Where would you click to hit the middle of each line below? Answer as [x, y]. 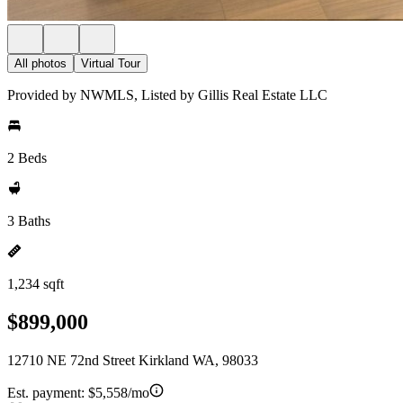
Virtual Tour [111, 63]
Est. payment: [48, 392]
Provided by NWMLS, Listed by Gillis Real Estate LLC [167, 95]
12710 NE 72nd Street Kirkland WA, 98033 [133, 360]
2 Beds [27, 158]
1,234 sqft [36, 284]
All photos [40, 63]
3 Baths [29, 221]
